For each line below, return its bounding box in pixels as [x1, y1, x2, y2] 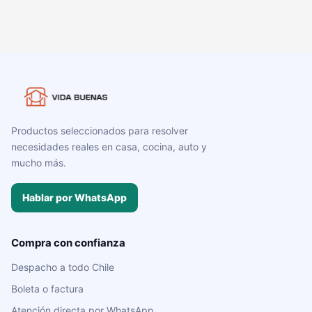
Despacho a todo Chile [11, 261, 114, 274]
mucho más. [11, 157, 66, 169]
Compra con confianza [11, 236, 125, 250]
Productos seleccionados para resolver [11, 125, 188, 137]
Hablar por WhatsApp [22, 192, 127, 204]
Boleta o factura [11, 283, 84, 295]
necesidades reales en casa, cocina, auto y [11, 141, 207, 153]
